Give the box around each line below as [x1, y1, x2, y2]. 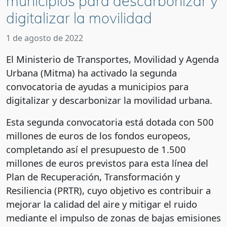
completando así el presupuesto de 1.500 [6, 143, 186, 156]
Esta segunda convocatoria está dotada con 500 [6, 116, 214, 129]
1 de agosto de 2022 [6, 32, 83, 44]
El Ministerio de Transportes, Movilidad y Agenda [6, 53, 219, 66]
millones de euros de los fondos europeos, [6, 129, 191, 142]
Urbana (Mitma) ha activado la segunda [6, 66, 177, 80]
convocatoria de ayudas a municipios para [6, 80, 188, 93]
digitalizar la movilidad [6, 9, 152, 27]
